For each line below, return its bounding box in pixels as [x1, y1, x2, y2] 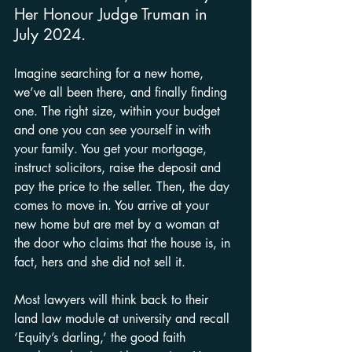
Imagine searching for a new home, [14, 65, 207, 82]
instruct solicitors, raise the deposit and [14, 159, 225, 176]
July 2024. [14, 24, 86, 45]
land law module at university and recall [14, 310, 233, 327]
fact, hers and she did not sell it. [14, 254, 185, 270]
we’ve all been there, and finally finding [14, 84, 231, 101]
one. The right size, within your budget [14, 103, 224, 119]
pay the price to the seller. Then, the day [14, 178, 233, 195]
